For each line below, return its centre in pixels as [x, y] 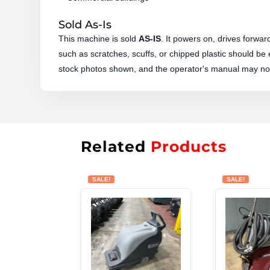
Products [189, 147]
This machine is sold [99, 38]
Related [116, 147]
